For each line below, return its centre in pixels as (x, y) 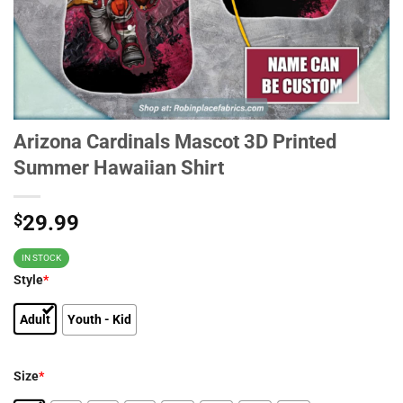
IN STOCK (41, 258)
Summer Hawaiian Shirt (119, 167)
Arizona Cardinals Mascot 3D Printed (175, 141)
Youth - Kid (100, 319)
